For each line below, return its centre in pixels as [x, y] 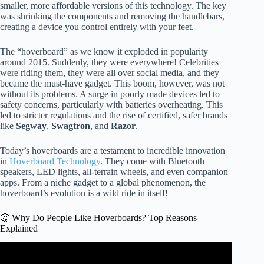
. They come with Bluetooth [152, 161]
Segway [31, 126]
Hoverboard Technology [55, 161]
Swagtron [71, 126]
